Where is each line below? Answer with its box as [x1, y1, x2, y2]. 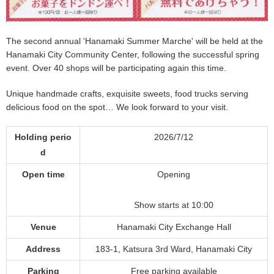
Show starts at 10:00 [134, 199, 213, 210]
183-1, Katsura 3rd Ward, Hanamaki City [95, 243, 252, 254]
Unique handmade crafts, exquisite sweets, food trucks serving [6, 88, 248, 98]
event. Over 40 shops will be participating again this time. [6, 62, 226, 73]
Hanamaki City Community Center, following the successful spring [6, 49, 259, 59]
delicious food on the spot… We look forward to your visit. [6, 102, 228, 112]
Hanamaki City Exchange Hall [116, 221, 231, 232]
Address [26, 243, 61, 254]
